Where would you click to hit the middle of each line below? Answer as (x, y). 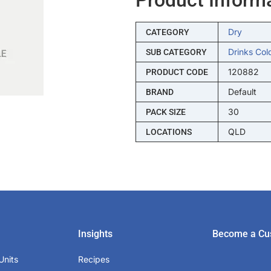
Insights (96, 233)
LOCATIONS (168, 132)
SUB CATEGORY (176, 52)
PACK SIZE (165, 112)
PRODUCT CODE (177, 72)
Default (242, 91)
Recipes (94, 259)
